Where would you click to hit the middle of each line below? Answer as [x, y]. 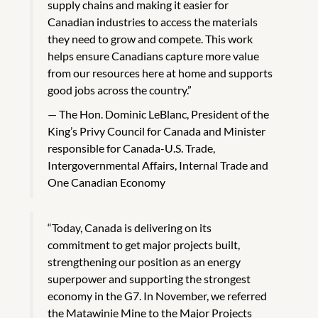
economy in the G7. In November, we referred [157, 295]
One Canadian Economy [106, 182]
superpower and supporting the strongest [149, 278]
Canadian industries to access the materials [153, 21]
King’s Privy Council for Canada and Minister [157, 131]
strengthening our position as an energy [144, 261]
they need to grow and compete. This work [150, 38]
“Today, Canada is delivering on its [130, 227]
